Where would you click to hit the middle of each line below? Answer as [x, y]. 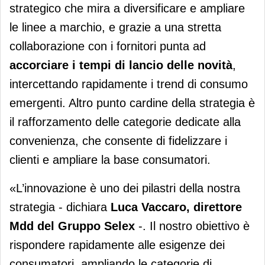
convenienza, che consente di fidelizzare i [118, 140]
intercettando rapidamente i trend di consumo [129, 84]
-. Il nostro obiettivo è [192, 226]
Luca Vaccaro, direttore [176, 207]
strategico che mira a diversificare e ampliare [127, 8]
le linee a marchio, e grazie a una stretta [115, 27]
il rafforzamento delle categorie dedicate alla [125, 122]
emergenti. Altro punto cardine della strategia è [132, 103]
